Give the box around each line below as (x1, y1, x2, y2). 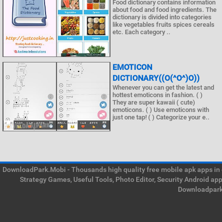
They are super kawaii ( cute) (112, 99, 195, 106)
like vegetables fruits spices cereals (112, 21, 215, 28)
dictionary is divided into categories (112, 13, 212, 21)
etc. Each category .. (112, 28, 170, 36)
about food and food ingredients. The (112, 6, 217, 13)
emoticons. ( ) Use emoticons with (112, 106, 209, 113)
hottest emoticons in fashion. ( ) (112, 91, 203, 99)
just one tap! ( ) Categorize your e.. (112, 113, 210, 121)
